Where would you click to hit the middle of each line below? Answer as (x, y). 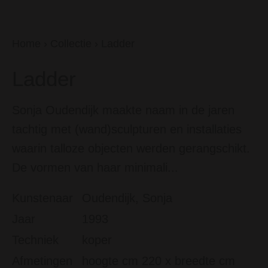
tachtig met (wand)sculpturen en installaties (127, 129)
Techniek (35, 240)
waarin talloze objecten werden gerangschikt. (131, 148)
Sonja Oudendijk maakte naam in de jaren (123, 110)
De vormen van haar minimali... (95, 167)
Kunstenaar (42, 198)
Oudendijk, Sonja (127, 198)
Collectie (71, 44)
